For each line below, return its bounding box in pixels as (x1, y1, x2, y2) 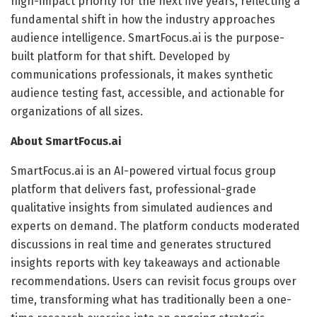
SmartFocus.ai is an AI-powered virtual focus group (11, 163, 276, 178)
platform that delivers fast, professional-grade (11, 182, 256, 196)
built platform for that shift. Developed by (11, 49, 230, 63)
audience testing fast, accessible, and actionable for (11, 86, 284, 100)
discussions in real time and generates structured (11, 237, 272, 251)
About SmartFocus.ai (11, 134, 122, 148)
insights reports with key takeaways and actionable (11, 255, 280, 270)
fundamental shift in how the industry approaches (11, 12, 275, 26)
